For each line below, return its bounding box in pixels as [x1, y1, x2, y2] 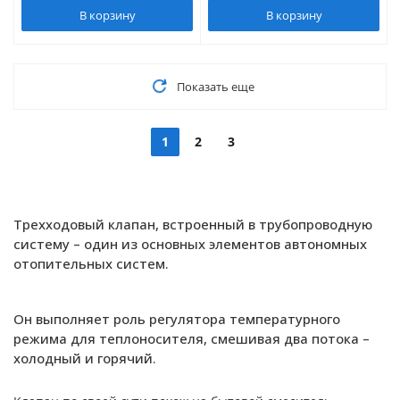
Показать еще [176, 79, 254, 95]
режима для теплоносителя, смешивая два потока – [13, 329, 370, 347]
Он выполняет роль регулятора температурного [13, 310, 340, 328]
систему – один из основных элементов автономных [13, 235, 367, 253]
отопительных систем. [13, 254, 172, 272]
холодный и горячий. [13, 349, 156, 367]
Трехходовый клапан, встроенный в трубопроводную [13, 215, 372, 233]
